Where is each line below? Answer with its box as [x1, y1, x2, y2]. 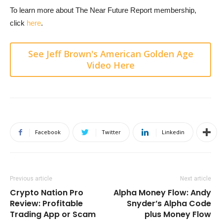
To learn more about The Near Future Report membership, [10, 6, 196, 15]
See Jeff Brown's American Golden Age [28, 48, 193, 60]
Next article [180, 175, 211, 183]
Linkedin [162, 128, 184, 136]
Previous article [10, 175, 52, 183]
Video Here [86, 59, 135, 72]
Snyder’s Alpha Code [127, 198, 211, 210]
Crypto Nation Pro [10, 187, 83, 199]
